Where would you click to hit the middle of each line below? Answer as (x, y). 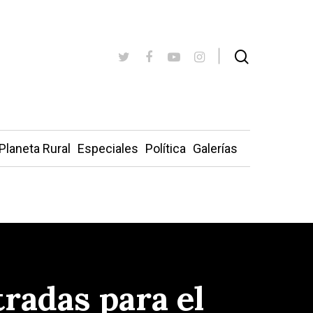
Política (165, 148)
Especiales (108, 148)
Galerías (215, 148)
